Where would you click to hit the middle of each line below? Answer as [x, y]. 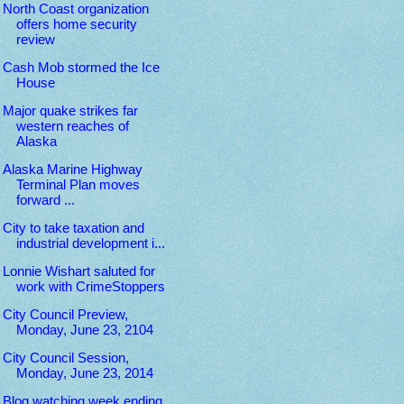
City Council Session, [65, 358]
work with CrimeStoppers [90, 286]
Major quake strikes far [70, 110]
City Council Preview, [65, 314]
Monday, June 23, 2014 [84, 373]
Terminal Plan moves [78, 184]
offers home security [76, 24]
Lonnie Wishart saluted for [78, 271]
